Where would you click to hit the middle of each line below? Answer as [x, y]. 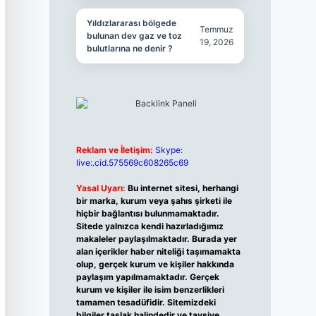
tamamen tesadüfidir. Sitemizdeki [146, 302]
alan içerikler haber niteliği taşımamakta [158, 251]
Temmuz [217, 29]
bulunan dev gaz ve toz [134, 36]
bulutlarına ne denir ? [129, 48]
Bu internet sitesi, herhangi [183, 188]
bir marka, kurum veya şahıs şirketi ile [154, 201]
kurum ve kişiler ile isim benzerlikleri [150, 290]
